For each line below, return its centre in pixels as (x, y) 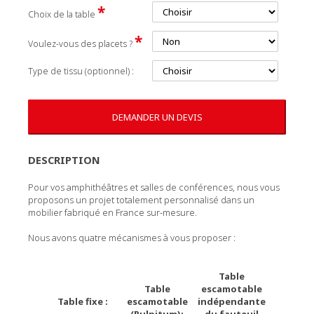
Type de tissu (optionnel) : (81, 71)
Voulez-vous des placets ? (81, 44)
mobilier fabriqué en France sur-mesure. (112, 212)
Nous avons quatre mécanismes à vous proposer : (132, 238)
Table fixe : (83, 301)
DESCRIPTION (64, 160)
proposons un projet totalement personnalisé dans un (141, 200)
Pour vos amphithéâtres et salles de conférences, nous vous (154, 187)
